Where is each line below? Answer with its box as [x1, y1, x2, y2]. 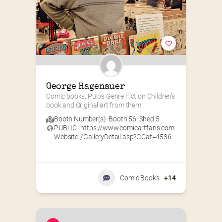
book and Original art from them [46, 101, 141, 110]
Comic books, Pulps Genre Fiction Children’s [46, 92, 175, 101]
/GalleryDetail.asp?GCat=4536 [80, 133, 171, 141]
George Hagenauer [46, 82, 125, 92]
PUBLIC [54, 124, 77, 132]
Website [54, 133, 78, 141]
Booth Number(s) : [54, 115, 109, 123]
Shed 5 [139, 115, 160, 123]
